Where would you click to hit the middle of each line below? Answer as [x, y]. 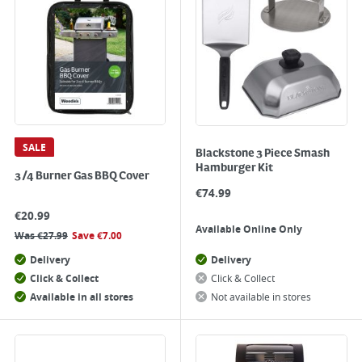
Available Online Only [249, 229]
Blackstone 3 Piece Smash [263, 154]
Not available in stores [261, 297]
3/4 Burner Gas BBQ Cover [82, 176]
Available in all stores [82, 297]
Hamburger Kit [234, 168]
